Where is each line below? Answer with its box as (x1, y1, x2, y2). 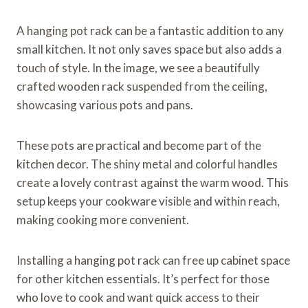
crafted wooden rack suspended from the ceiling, (16, 79, 267, 94)
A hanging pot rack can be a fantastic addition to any (16, 23, 284, 38)
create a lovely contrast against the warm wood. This (16, 175, 289, 190)
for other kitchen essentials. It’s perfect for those (16, 272, 269, 287)
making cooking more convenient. (16, 212, 189, 228)
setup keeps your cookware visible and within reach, (16, 194, 280, 209)
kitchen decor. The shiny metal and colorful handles (16, 157, 278, 172)
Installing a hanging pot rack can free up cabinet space (16, 253, 290, 268)
